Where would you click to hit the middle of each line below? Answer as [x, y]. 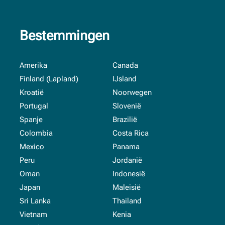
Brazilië [125, 119]
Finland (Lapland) [49, 79]
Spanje [31, 119]
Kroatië [32, 92]
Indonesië [129, 174]
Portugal [34, 106]
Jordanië [127, 160]
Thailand [127, 201]
